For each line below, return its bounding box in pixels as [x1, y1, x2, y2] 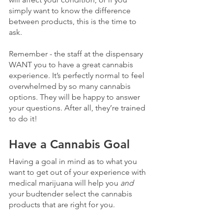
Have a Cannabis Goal [9, 137, 130, 151]
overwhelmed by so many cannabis [9, 81, 133, 91]
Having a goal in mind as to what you [9, 156, 139, 166]
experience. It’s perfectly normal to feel [9, 70, 146, 80]
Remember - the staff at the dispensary [9, 49, 145, 58]
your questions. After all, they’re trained [9, 103, 147, 112]
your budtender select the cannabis [9, 189, 134, 198]
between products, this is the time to [9, 16, 138, 26]
